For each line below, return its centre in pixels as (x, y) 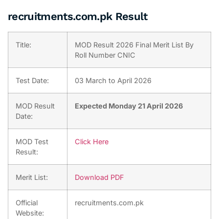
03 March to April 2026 (113, 80)
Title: (23, 44)
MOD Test (32, 141)
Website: (30, 213)
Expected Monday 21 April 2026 (129, 106)
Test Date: (32, 80)
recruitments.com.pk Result (78, 16)
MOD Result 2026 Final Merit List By (134, 44)
